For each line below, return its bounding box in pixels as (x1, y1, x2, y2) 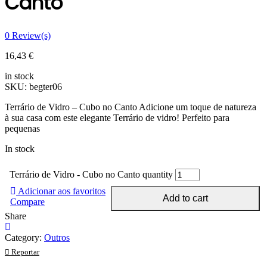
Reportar (10, 247, 39, 256)
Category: (5, 232, 44, 243)
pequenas (5, 123, 40, 133)
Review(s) (10, 30, 51, 41)
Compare (10, 196, 45, 207)
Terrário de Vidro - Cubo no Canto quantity (10, 169, 173, 179)
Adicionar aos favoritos (18, 185, 105, 196)
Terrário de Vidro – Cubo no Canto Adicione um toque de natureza (5, 101, 256, 112)
